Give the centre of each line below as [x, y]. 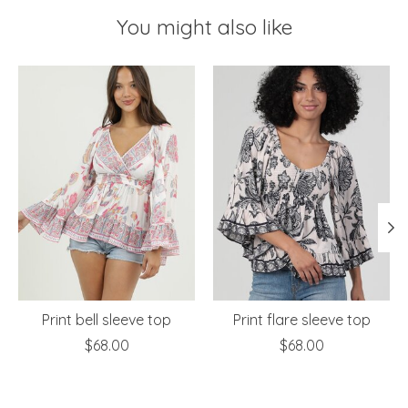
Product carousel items [96, 75]
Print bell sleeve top [107, 320]
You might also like [204, 27]
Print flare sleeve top [301, 320]
